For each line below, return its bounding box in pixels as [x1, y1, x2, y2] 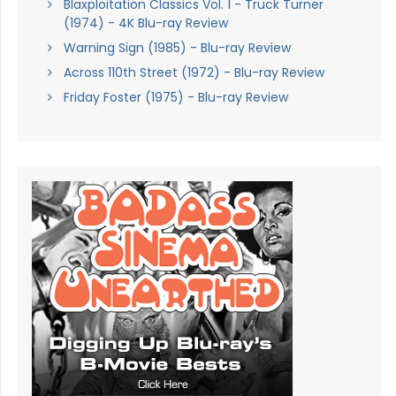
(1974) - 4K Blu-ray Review [63, 14, 228, 33]
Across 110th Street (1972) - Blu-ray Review [63, 64, 324, 82]
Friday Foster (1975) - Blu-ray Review [63, 88, 288, 107]
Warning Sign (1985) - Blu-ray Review [63, 39, 291, 57]
